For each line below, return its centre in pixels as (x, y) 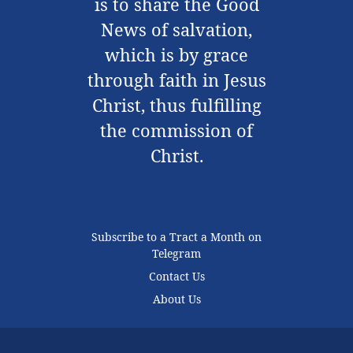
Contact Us (176, 277)
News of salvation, (176, 30)
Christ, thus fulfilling (176, 106)
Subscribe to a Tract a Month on (176, 237)
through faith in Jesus (176, 80)
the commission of (176, 131)
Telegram (176, 254)
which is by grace (176, 55)
